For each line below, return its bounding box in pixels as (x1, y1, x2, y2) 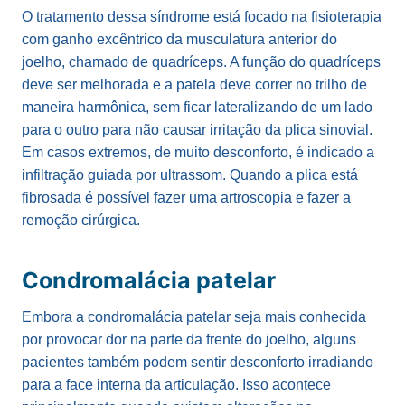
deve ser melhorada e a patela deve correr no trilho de (22, 77, 367, 92)
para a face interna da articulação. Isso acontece (22, 377, 331, 392)
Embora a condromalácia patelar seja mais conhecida (22, 309, 366, 325)
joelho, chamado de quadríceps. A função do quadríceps (22, 54, 381, 70)
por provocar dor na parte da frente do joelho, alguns (22, 332, 356, 347)
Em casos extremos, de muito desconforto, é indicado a (22, 145, 374, 160)
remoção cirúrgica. (22, 212, 140, 228)
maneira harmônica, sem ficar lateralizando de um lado (22, 99, 372, 115)
